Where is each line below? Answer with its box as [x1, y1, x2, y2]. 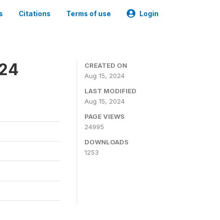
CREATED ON [84, 61, 127, 69]
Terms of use [66, 10, 111, 18]
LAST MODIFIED [84, 87, 137, 95]
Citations [19, 10, 51, 18]
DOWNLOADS [84, 138, 129, 146]
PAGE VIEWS [84, 112, 125, 120]
